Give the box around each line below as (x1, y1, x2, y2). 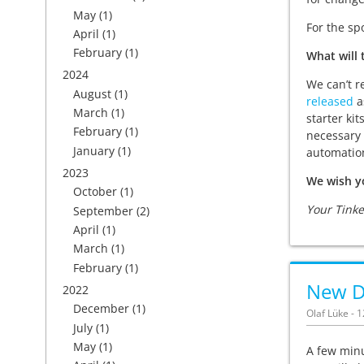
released (306, 93, 353, 109)
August (73, 85, 111, 102)
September (73, 202, 133, 219)
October (73, 184, 117, 200)
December (73, 301, 129, 317)
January (73, 142, 115, 158)
